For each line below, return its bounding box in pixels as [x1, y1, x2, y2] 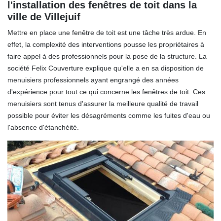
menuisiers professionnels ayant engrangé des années [7, 75, 179, 84]
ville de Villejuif [7, 11, 80, 22]
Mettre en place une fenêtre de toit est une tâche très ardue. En [7, 28, 206, 37]
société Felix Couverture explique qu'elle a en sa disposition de [7, 64, 204, 72]
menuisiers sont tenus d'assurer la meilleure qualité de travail [7, 99, 198, 108]
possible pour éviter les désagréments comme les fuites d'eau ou [7, 111, 210, 119]
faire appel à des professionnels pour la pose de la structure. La [7, 52, 207, 60]
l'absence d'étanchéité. [7, 123, 79, 131]
